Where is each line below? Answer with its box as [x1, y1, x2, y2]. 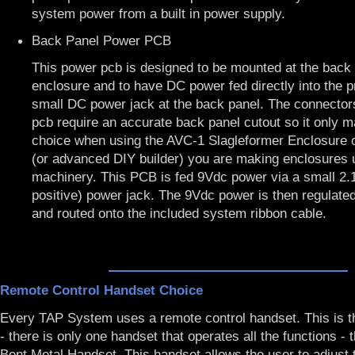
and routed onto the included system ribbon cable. [32, 205, 326, 221]
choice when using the [32, 132, 166, 148]
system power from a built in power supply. [32, 6, 285, 21]
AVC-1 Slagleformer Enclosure [166, 132, 351, 148]
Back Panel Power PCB [32, 32, 171, 48]
